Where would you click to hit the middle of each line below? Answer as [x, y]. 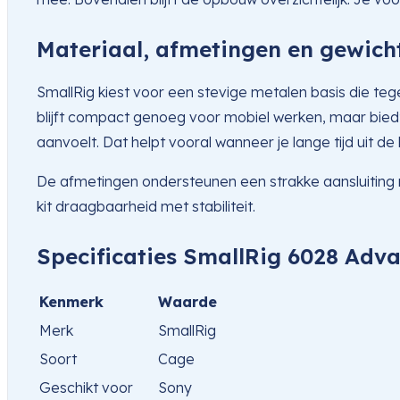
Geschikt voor [86, 388]
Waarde [187, 302]
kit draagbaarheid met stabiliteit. [146, 207]
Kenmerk [71, 302]
